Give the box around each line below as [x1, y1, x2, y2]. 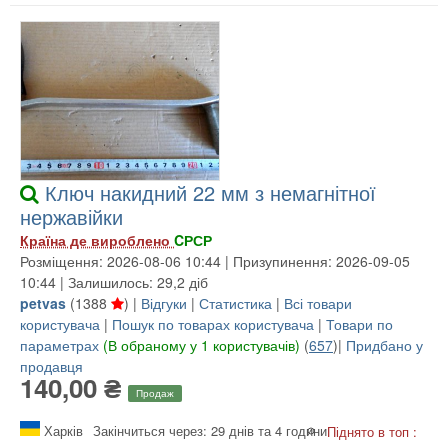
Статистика [199, 293, 276, 314]
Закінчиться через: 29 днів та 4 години [93, 420, 327, 440]
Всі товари [284, 293, 352, 314]
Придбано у [346, 335, 423, 356]
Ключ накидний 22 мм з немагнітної [45, 178, 376, 208]
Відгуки [141, 293, 187, 314]
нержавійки [20, 202, 123, 232]
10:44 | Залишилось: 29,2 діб [20, 272, 208, 293]
